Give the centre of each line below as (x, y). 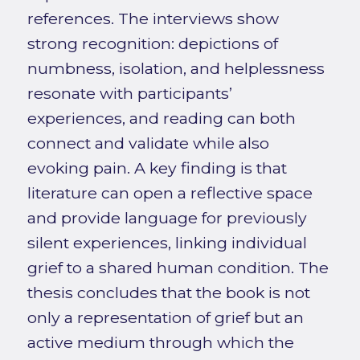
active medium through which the (160, 342)
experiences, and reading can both (161, 118)
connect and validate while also (148, 143)
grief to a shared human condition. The (178, 267)
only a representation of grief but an (165, 317)
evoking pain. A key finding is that (157, 168)
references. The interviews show (153, 18)
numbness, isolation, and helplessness (176, 68)
